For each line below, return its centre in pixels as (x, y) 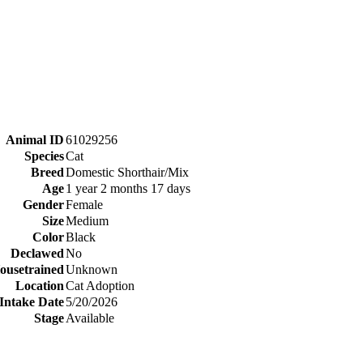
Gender (43, 204)
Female (84, 204)
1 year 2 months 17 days (128, 188)
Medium (87, 220)
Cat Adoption (100, 285)
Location (40, 285)
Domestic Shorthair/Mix (127, 172)
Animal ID (35, 139)
